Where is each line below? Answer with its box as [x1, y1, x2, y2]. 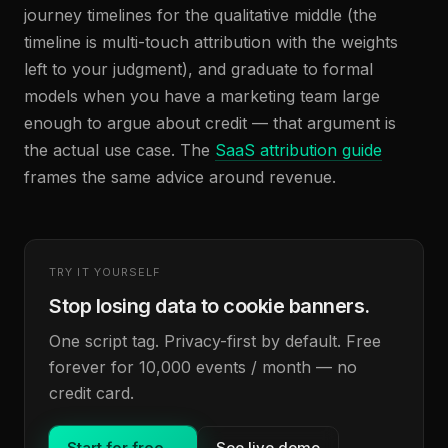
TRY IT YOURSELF [49, 265, 162, 279]
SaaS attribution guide [215, 140, 382, 160]
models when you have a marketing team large [24, 86, 380, 106]
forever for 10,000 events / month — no [49, 357, 357, 377]
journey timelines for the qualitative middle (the [24, 5, 377, 25]
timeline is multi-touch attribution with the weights [24, 32, 398, 52]
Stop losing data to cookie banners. [49, 294, 370, 318]
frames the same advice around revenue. [24, 167, 336, 187]
